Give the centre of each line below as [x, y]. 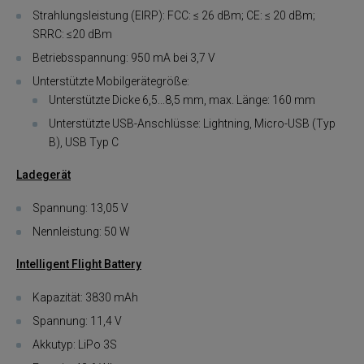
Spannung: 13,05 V [80, 208]
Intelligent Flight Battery [79, 264]
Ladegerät [43, 175]
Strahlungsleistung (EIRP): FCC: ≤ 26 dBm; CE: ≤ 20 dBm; [174, 15]
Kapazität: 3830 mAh [85, 297]
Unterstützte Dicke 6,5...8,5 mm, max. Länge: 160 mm [182, 100]
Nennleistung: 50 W [81, 231]
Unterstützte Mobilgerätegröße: [111, 81]
